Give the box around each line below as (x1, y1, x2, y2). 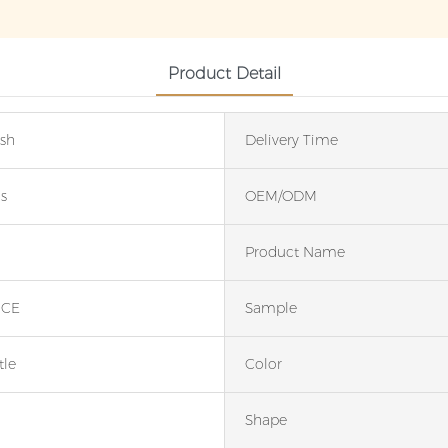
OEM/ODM (245, 187, 317, 206)
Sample (245, 299, 297, 318)
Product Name (245, 243, 345, 262)
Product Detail (167, 64, 281, 84)
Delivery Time (245, 131, 338, 150)
